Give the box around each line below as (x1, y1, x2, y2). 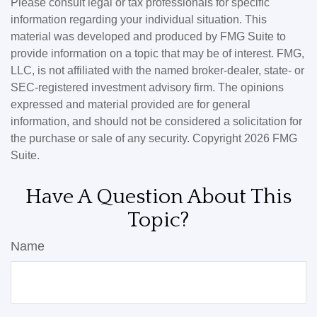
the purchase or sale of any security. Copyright (11, 132, 244, 145)
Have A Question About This (25, 185, 292, 209)
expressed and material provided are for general (11, 98, 250, 111)
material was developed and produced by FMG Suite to (11, 30, 286, 43)
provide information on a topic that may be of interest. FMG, (11, 47, 304, 60)
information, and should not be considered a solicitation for (11, 115, 302, 128)
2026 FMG (244, 132, 297, 145)
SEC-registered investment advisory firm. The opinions (11, 81, 284, 94)
